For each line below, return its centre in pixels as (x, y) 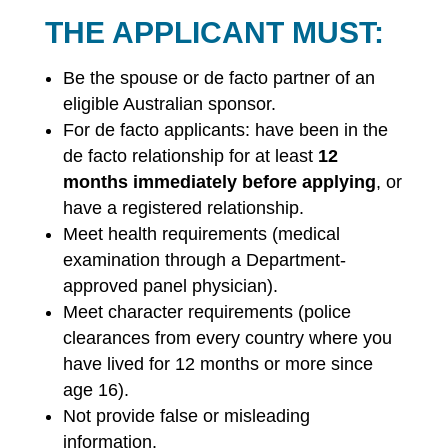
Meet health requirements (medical (201, 234)
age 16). (95, 390)
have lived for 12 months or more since (217, 364)
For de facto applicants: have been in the (225, 130)
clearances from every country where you (227, 338)
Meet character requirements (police (206, 312)
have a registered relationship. (183, 208)
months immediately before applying (219, 182)
